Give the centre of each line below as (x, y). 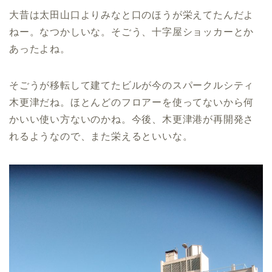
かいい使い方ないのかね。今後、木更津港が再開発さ (132, 120)
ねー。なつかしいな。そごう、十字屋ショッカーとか (132, 32)
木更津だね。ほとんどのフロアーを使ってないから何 (132, 103)
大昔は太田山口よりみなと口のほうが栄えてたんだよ (132, 15)
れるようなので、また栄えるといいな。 (101, 137)
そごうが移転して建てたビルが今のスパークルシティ (132, 86)
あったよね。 (40, 49)
